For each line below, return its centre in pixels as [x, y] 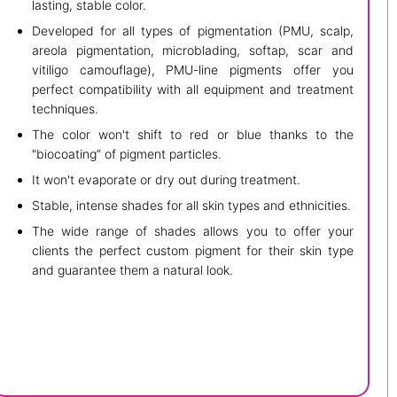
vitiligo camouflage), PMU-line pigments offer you [192, 69]
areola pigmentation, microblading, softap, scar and [192, 50]
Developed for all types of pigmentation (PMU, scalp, [192, 30]
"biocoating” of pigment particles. [126, 153]
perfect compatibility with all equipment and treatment [192, 89]
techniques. [65, 108]
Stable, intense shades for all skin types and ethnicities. [191, 205]
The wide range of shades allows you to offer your [192, 230]
